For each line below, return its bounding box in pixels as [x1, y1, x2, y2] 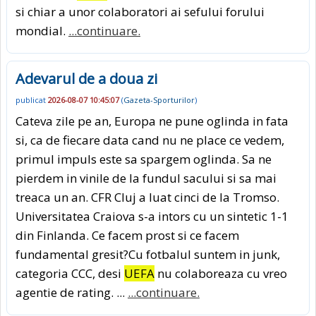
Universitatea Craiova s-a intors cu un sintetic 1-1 [16, 208, 288, 225]
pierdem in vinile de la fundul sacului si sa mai [16, 170, 276, 187]
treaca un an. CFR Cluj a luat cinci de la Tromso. [16, 189, 279, 206]
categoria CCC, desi [16, 265, 124, 282]
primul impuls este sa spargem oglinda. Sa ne [16, 151, 272, 168]
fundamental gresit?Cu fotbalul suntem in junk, [16, 246, 280, 263]
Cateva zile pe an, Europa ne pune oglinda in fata [16, 113, 288, 130]
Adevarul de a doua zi [16, 68, 157, 88]
